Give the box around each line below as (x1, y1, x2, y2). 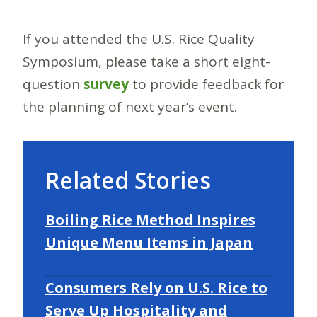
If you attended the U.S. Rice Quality (23, 29, 255, 48)
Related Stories (45, 164, 211, 195)
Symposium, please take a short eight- (23, 52, 270, 71)
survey (83, 74, 129, 93)
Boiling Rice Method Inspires (45, 209, 255, 229)
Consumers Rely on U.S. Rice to (45, 277, 267, 297)
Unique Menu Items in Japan (45, 232, 253, 252)
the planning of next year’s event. (23, 97, 237, 116)
